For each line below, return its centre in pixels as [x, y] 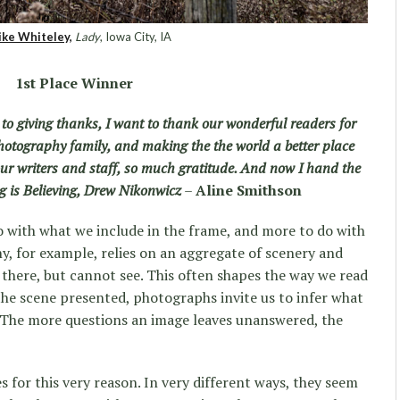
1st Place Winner [74, 83]
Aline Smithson [249, 190]
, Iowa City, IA [136, 36]
